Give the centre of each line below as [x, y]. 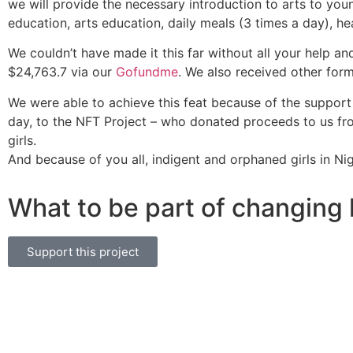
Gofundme [147, 72]
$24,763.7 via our [62, 72]
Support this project [83, 251]
